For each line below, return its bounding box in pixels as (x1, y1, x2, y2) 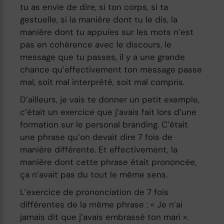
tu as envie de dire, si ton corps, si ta (20, 1, 168, 12)
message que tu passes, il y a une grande (20, 51, 185, 62)
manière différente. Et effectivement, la (20, 143, 178, 155)
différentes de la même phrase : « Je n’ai (20, 198, 183, 210)
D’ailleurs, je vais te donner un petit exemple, (20, 93, 200, 105)
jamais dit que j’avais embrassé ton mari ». (20, 211, 189, 222)
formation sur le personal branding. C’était (20, 118, 188, 130)
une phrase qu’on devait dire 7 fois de (20, 131, 173, 142)
